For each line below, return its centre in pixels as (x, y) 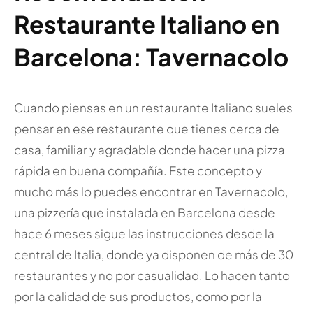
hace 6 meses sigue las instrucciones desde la (144, 234)
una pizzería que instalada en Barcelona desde (144, 213)
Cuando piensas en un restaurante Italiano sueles (153, 108)
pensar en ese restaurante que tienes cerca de (146, 129)
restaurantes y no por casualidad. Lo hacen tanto (152, 276)
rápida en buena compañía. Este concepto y (138, 171)
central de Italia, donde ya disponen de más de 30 (153, 255)
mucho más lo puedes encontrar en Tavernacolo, (151, 192)
